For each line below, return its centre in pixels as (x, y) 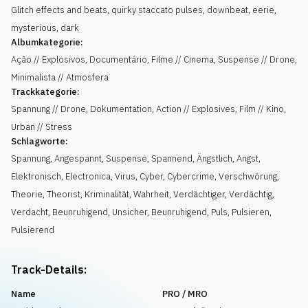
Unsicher (130, 212)
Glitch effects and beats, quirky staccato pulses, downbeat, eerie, (144, 10)
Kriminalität (107, 194)
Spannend (172, 158)
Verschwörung (248, 176)
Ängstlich (214, 158)
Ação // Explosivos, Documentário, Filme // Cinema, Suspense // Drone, (154, 59)
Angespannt (78, 158)
